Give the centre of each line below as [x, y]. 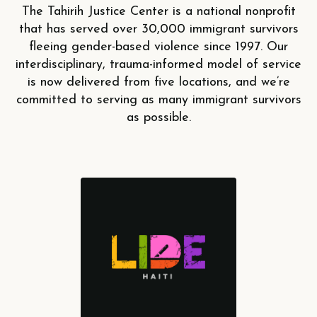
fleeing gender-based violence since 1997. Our [158, 47]
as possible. [158, 117]
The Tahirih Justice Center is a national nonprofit [158, 11]
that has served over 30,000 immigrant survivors [158, 29]
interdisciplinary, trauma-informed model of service [158, 64]
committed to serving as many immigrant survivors [158, 100]
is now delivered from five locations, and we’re [158, 82]
